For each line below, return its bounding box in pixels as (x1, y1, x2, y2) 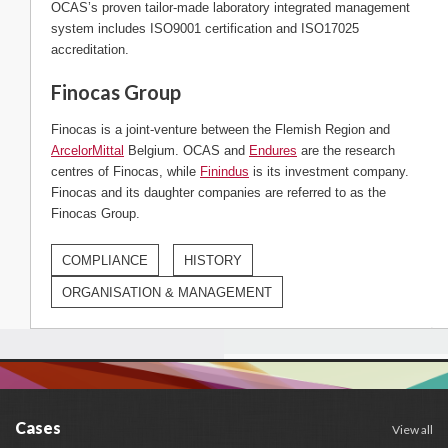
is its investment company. (249, 163, 409, 179)
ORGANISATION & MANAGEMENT (62, 284, 272, 300)
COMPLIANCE (62, 252, 148, 268)
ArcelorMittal (51, 142, 124, 158)
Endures (249, 142, 297, 158)
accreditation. (51, 41, 129, 57)
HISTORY (184, 252, 242, 268)
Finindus (200, 163, 249, 179)
